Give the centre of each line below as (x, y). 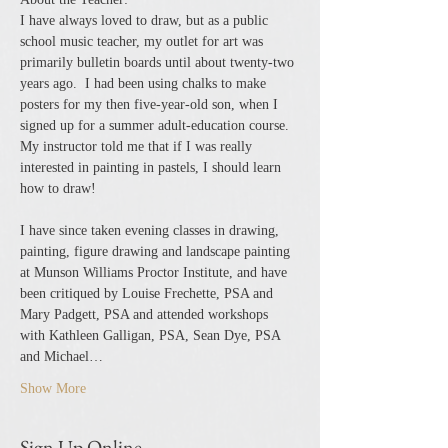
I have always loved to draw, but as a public (146, 20)
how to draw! (58, 188)
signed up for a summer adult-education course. (158, 125)
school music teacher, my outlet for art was (143, 41)
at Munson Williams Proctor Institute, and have (155, 272)
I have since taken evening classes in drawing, (151, 230)
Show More (53, 388)
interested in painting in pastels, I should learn (152, 167)
